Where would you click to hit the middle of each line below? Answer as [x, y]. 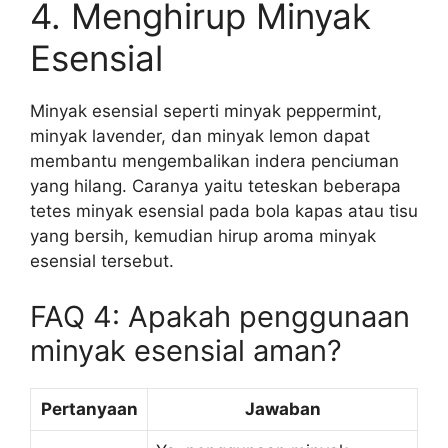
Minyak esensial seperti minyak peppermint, [206, 111]
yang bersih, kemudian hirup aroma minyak [203, 236]
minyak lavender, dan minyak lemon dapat [200, 136]
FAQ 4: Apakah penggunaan [220, 316]
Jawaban [282, 408]
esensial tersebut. [102, 261]
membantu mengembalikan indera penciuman [214, 161]
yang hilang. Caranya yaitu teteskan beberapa [215, 186]
